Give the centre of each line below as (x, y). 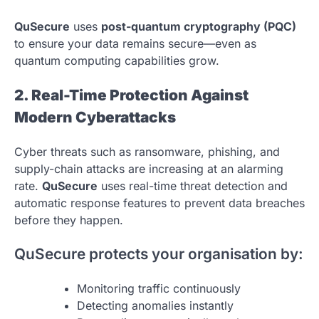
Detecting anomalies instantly (155, 306)
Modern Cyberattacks (95, 117)
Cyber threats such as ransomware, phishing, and (147, 151)
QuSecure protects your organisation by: (159, 254)
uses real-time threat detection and (193, 185)
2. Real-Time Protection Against (131, 95)
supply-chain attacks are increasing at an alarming (149, 168)
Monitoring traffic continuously (159, 289)
